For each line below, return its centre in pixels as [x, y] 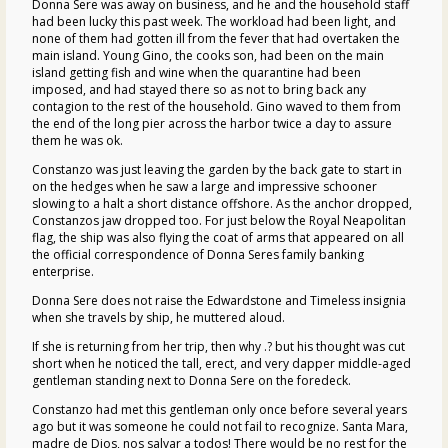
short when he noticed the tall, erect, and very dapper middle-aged [221, 363]
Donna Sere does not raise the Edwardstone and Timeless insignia [219, 300]
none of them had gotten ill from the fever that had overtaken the [216, 38]
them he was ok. [77, 140]
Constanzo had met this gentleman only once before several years [219, 409]
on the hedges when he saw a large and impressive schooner [204, 186]
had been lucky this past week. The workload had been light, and [214, 21]
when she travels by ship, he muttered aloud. [158, 317]
